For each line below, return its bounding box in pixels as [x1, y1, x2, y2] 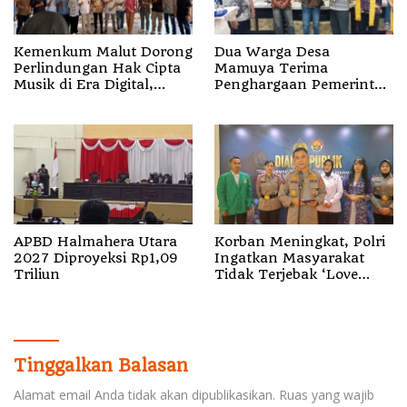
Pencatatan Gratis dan [14, 108, 170, 125]
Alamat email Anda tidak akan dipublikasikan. [14, 386, 275, 404]
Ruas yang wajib [279, 386, 374, 404]
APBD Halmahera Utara [14, 233, 177, 251]
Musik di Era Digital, [14, 75, 154, 93]
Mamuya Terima [214, 59, 328, 76]
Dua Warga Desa [214, 43, 330, 60]
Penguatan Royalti [14, 124, 140, 142]
